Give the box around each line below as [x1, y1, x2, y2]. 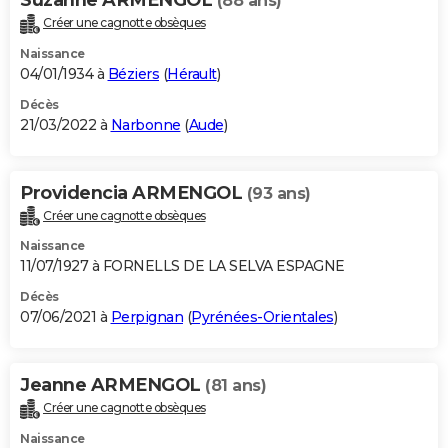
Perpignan [110, 308, 183, 327]
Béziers [107, 64, 159, 83]
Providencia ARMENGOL [20, 181, 247, 204]
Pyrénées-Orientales [191, 308, 334, 327]
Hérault [167, 64, 217, 83]
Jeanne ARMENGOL [20, 374, 205, 397]
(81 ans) [205, 376, 266, 396]
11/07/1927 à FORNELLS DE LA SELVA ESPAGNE [20, 257, 345, 276]
